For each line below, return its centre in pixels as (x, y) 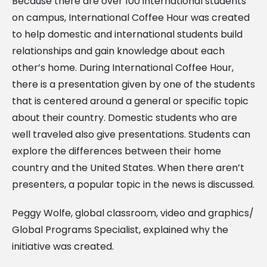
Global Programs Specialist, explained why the (120, 229)
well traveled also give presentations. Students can (131, 134)
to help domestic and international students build (127, 34)
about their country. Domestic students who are (125, 117)
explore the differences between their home (117, 151)
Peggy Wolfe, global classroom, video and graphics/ (133, 213)
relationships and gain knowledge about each (118, 51)
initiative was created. (63, 246)
